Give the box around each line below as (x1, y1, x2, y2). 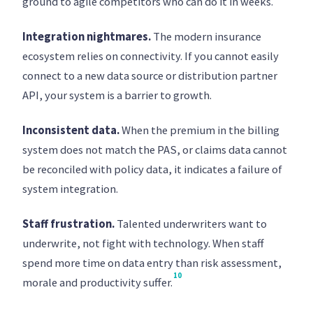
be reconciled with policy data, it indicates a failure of (22, 162, 282, 177)
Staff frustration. (22, 217, 115, 231)
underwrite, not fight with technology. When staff (22, 236, 264, 251)
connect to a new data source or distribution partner (22, 68, 277, 83)
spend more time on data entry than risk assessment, (22, 256, 282, 270)
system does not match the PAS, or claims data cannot (22, 143, 287, 157)
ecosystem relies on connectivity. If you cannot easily (22, 49, 279, 64)
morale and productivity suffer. (22, 275, 173, 290)
